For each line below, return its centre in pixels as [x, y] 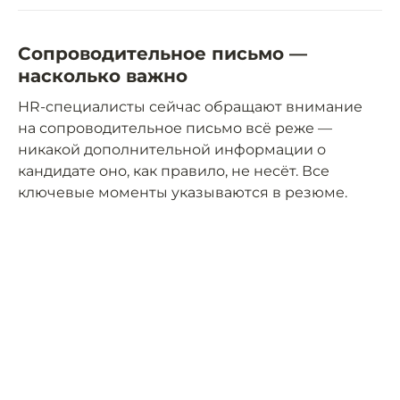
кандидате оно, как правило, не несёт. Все [174, 171]
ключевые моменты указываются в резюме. [183, 193]
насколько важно [103, 76]
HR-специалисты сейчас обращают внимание [190, 107]
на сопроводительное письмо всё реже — [175, 129]
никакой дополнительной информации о [172, 150]
